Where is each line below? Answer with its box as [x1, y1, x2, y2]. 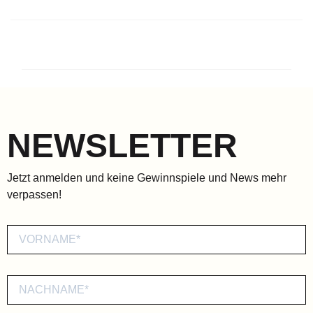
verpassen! [7, 189, 61, 201]
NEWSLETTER [7, 127, 238, 165]
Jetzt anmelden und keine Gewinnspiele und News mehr [7, 172, 286, 184]
